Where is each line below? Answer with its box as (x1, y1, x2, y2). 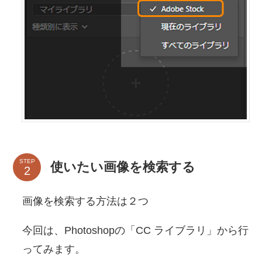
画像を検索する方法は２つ (22, 195, 149, 208)
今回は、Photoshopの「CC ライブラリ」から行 (22, 224, 249, 236)
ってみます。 (22, 243, 86, 255)
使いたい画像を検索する (50, 160, 196, 175)
